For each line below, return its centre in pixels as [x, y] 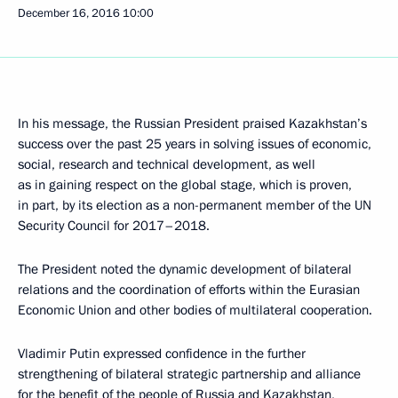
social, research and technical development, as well [167, 164]
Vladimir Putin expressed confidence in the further [162, 353]
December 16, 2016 [69, 13]
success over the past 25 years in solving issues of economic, [195, 143]
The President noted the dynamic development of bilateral [185, 269]
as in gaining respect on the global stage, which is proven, [185, 184]
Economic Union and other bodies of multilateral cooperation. [195, 310]
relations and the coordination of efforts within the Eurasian [189, 289]
